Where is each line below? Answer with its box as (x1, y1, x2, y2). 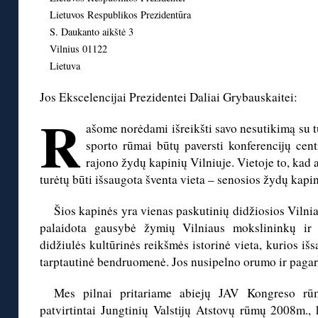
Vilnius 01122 (50, 42, 108, 56)
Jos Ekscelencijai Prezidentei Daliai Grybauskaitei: (40, 89, 297, 106)
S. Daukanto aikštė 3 (50, 25, 134, 39)
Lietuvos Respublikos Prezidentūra (50, 8, 192, 22)
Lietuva (50, 59, 81, 73)
